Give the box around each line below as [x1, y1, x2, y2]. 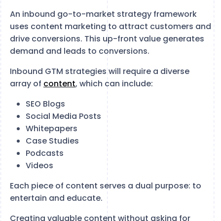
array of [10, 77, 43, 89]
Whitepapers [26, 122, 77, 134]
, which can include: [75, 77, 153, 89]
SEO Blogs [26, 98, 65, 110]
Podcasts [26, 147, 64, 159]
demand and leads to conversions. [10, 45, 149, 57]
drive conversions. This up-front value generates [10, 33, 204, 44]
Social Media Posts [26, 110, 101, 122]
